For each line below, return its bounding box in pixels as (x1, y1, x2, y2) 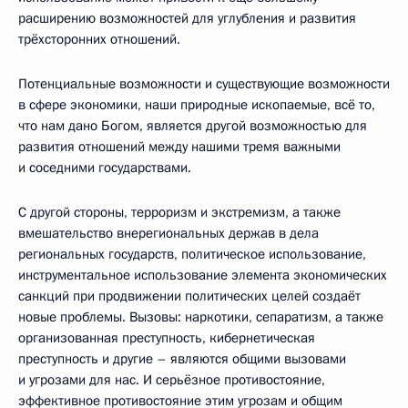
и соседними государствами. (18, 158, 191, 177)
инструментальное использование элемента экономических (18, 265, 387, 284)
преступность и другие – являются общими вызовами (18, 349, 346, 368)
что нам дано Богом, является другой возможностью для (18, 116, 367, 135)
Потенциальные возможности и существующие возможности (18, 74, 390, 93)
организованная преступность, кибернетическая (18, 328, 315, 347)
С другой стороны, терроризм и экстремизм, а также (18, 202, 341, 221)
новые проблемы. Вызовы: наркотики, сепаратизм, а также (18, 307, 383, 326)
